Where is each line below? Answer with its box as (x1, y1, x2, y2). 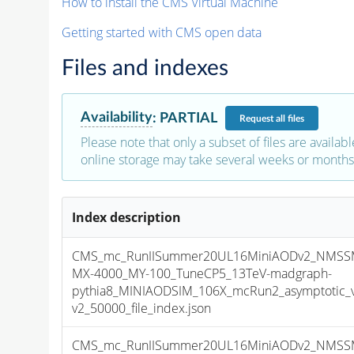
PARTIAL (159, 110, 217, 126)
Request (239, 113, 276, 123)
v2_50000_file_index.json (72, 299, 212, 318)
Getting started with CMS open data (61, 24, 262, 42)
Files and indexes (61, 57, 228, 80)
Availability (80, 110, 153, 126)
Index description (72, 209, 182, 227)
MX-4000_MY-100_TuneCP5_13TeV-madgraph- (72, 265, 333, 283)
